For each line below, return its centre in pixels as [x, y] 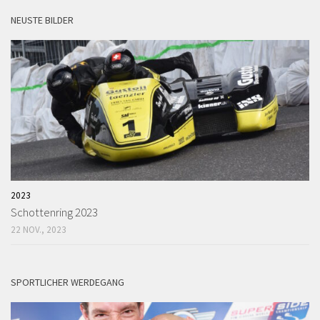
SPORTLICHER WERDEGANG [67, 282]
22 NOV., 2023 [39, 230]
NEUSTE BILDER [42, 20]
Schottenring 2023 [54, 212]
